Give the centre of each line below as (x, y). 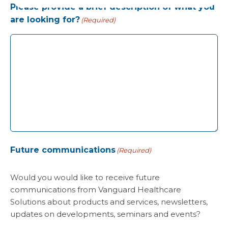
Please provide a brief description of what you (112, 7)
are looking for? (45, 20)
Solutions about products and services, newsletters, (109, 202)
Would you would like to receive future (85, 178)
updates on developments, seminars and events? (105, 214)
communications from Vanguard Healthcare (96, 190)
